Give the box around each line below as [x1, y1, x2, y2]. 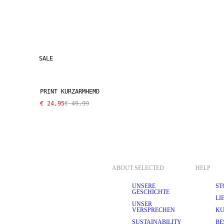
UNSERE [132, 182, 155, 189]
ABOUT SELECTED [112, 164, 164, 171]
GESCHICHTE [132, 188, 169, 195]
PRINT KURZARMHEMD [40, 87, 99, 95]
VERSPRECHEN [132, 206, 175, 213]
